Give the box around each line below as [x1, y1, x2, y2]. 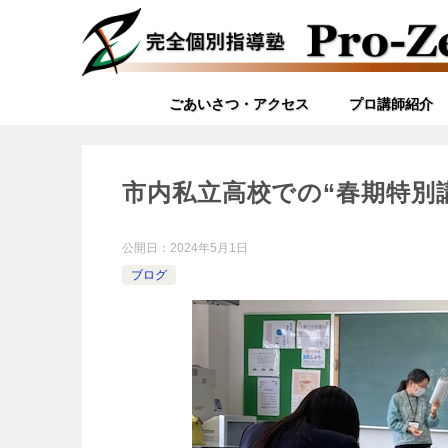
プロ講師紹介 [348, 96, 433, 113]
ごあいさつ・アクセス [168, 96, 309, 113]
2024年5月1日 [170, 241, 248, 256]
